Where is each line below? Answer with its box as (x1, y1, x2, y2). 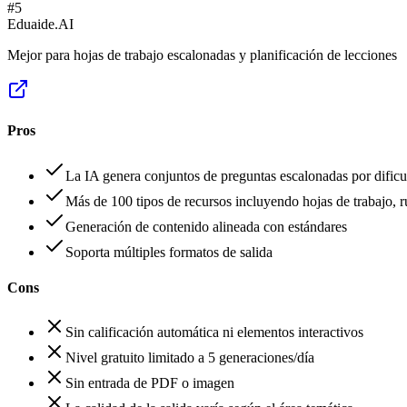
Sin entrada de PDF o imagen (65, 375, 234, 392)
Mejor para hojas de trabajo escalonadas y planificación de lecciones (7, 47, 397, 64)
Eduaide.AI (7, 16, 74, 33)
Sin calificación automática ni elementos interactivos (65, 324, 363, 341)
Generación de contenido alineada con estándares (65, 218, 347, 234)
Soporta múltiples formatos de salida (65, 243, 273, 260)
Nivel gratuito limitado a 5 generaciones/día (65, 350, 314, 366)
